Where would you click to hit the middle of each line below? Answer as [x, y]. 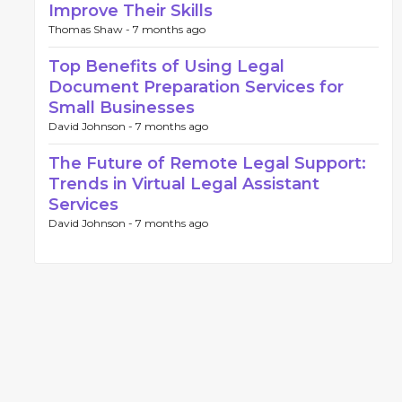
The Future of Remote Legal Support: [207, 163]
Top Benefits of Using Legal [166, 66]
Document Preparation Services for [196, 87]
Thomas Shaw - [91, 29]
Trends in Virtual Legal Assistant [184, 184]
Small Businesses [122, 108]
